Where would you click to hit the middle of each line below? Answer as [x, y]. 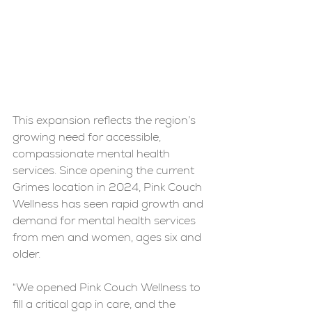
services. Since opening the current [105, 171]
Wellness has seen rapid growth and [109, 204]
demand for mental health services [106, 221]
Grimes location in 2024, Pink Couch [109, 187]
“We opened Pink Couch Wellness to [108, 288]
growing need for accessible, [88, 137]
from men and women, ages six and [108, 237]
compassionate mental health [93, 154]
